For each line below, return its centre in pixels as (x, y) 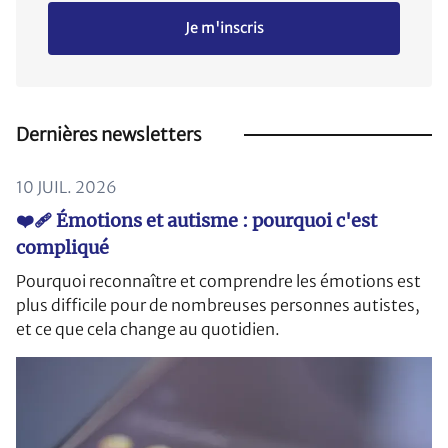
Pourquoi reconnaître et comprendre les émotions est (218, 281)
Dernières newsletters (109, 135)
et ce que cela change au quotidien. (148, 329)
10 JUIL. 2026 (66, 187)
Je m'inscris (224, 28)
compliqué (62, 248)
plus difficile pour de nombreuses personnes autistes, (218, 305)
